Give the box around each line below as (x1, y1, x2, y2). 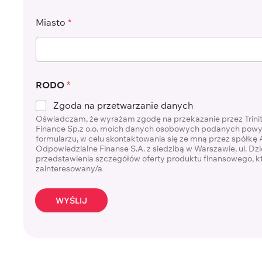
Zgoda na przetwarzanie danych (53, 99, 193, 112)
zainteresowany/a (36, 163, 102, 174)
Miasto (36, 16, 68, 29)
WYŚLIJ (56, 195, 87, 206)
